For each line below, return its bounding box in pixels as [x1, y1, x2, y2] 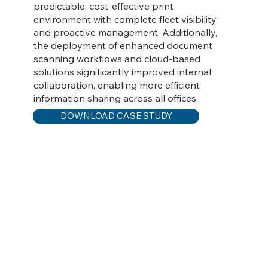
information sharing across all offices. [33, 92, 198, 104]
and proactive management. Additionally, [33, 26, 217, 38]
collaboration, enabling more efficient [33, 78, 200, 91]
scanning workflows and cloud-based [33, 52, 200, 65]
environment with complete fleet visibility [33, 13, 217, 25]
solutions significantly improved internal [33, 65, 211, 78]
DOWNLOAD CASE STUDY [60, 110, 172, 122]
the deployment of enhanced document [33, 39, 212, 51]
